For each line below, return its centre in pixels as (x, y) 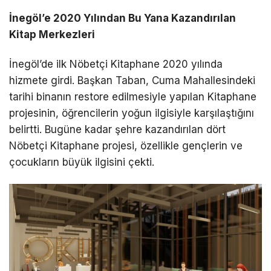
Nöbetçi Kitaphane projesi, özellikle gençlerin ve (126, 145)
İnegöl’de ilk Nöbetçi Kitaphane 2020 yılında (116, 64)
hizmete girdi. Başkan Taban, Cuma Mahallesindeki (132, 80)
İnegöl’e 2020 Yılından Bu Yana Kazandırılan (122, 18)
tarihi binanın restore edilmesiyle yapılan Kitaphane (133, 96)
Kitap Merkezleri (52, 34)
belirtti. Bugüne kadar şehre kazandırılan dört (117, 129)
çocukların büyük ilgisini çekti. (82, 162)
